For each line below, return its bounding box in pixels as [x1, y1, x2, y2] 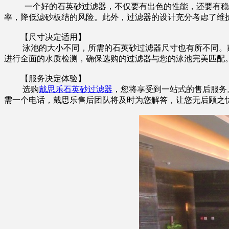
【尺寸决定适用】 [4, 32, 86, 41]
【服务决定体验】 [4, 74, 86, 83]
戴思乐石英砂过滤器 [39, 84, 112, 94]
